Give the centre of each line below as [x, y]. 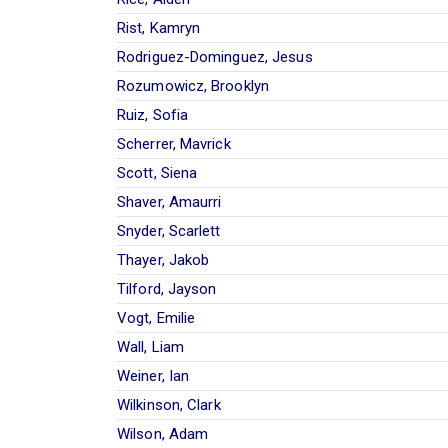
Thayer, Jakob [163, 259]
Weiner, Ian [153, 375]
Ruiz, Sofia [153, 114]
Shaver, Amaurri [169, 201]
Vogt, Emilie [156, 317]
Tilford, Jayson [167, 288]
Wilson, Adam [163, 433]
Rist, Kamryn [159, 27]
